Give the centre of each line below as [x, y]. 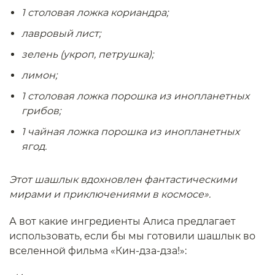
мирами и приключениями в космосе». [110, 194]
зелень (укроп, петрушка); [87, 54]
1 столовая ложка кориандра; [95, 13]
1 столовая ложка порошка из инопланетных [135, 96]
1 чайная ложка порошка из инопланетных [130, 132]
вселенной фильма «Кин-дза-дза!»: [98, 251]
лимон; [39, 75]
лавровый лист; [61, 33]
